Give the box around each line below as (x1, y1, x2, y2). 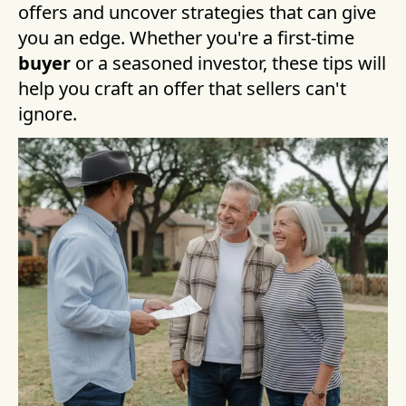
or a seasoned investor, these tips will (71, 51, 386, 75)
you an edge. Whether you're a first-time (18, 25, 354, 50)
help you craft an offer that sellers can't (18, 76, 346, 101)
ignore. (18, 101, 77, 126)
